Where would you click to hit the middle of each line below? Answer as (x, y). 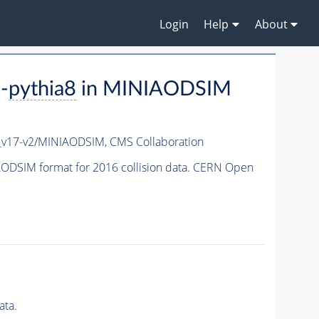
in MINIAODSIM (153, 90)
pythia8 (42, 90)
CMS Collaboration (156, 142)
